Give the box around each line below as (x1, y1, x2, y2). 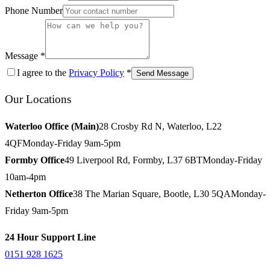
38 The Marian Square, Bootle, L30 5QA (73, 189, 231, 199)
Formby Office (5, 155, 64, 166)
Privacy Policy (69, 67, 124, 78)
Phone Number (5, 5, 63, 16)
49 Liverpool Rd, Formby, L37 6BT (64, 155, 202, 166)
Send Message (136, 68, 189, 78)
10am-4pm (5, 172, 46, 183)
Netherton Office (5, 189, 73, 199)
